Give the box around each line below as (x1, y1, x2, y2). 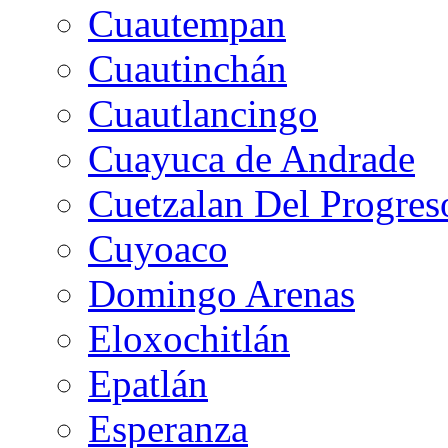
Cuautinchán (88, 46, 287, 90)
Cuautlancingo (88, 91, 318, 135)
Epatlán (88, 361, 208, 405)
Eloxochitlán (88, 316, 290, 360)
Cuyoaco (88, 226, 228, 270)
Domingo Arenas (88, 271, 355, 315)
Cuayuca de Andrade (88, 136, 415, 180)
